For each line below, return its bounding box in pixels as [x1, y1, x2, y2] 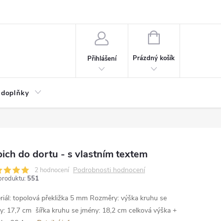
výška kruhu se [121, 193, 167, 203]
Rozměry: [90, 193, 119, 203]
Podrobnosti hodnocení [73, 165, 145, 175]
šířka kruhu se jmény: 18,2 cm [36, 206, 127, 215]
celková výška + [129, 206, 177, 215]
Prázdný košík [133, 54, 175, 63]
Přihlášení [87, 54, 116, 63]
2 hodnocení [35, 166, 69, 175]
